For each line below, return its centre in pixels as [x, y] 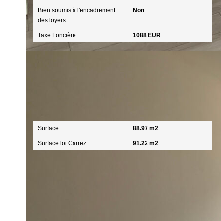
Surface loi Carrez [62, 143]
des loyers [52, 20]
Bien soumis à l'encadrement [77, 10]
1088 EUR [147, 35]
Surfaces [53, 108]
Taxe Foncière [57, 35]
